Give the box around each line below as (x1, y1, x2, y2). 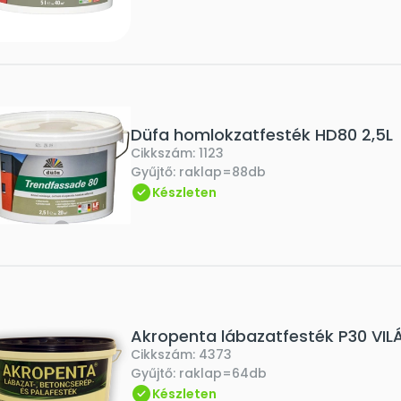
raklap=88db (179, 163, 266, 181)
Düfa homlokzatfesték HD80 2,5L (131, 124, 393, 146)
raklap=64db (179, 364, 267, 382)
